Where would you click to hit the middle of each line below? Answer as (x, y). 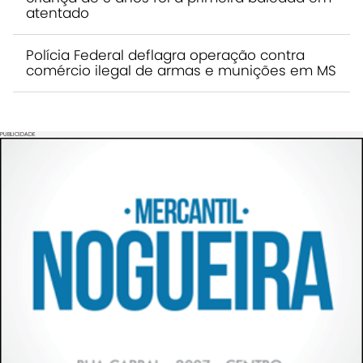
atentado (58, 13)
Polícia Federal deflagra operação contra (165, 55)
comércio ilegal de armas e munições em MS (181, 70)
